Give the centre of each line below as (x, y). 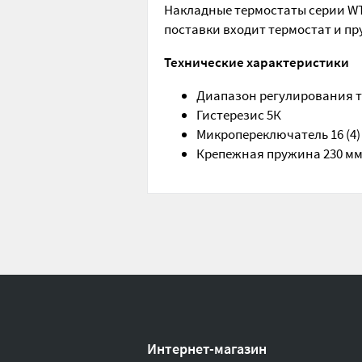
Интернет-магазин (207, 349)
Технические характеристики (257, 62)
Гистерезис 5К (239, 115)
